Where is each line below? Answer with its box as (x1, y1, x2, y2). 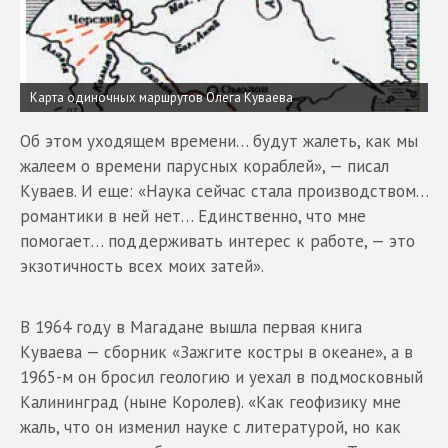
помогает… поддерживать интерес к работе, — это (20, 229, 415, 252)
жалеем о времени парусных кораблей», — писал (20, 154, 389, 177)
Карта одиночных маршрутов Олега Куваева (30, 88, 293, 106)
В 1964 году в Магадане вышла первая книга (20, 315, 362, 338)
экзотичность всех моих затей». (20, 254, 264, 277)
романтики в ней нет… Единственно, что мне (20, 204, 366, 227)
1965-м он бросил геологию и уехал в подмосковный (20, 365, 423, 388)
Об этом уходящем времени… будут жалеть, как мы (20, 129, 418, 152)
